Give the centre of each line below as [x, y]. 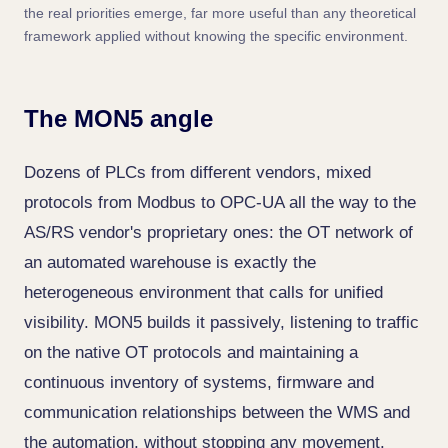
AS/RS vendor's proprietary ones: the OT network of [218, 232]
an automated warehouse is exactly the [170, 262]
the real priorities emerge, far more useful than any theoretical [220, 13]
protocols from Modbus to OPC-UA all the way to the [220, 202]
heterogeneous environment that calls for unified [203, 292]
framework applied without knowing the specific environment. [216, 36]
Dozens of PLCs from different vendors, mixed [197, 172]
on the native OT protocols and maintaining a [191, 352]
